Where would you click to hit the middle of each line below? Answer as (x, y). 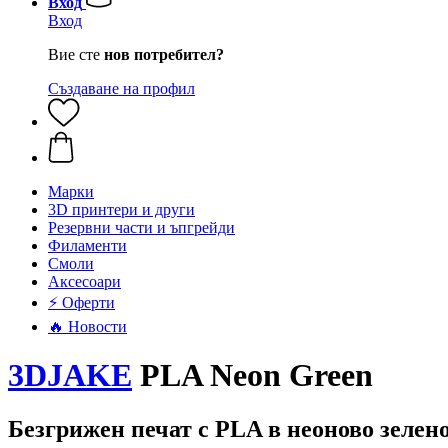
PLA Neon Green (252, 375)
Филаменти (87, 245)
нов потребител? (164, 54)
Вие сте (76, 54)
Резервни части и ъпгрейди (141, 227)
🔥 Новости (87, 326)
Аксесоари (84, 281)
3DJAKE (70, 375)
